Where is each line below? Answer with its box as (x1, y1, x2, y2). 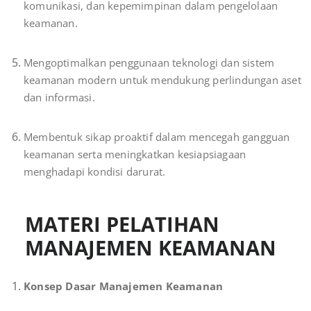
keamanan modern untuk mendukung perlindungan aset (24, 72, 301, 87)
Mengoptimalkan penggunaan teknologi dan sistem (24, 55, 275, 69)
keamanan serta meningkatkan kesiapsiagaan (24, 146, 246, 161)
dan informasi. (24, 90, 95, 104)
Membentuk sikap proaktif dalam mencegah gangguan (24, 129, 290, 144)
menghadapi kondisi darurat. (24, 164, 166, 178)
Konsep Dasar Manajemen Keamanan (24, 278, 224, 293)
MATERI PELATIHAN (25, 210, 219, 237)
